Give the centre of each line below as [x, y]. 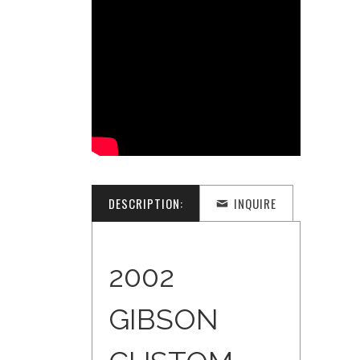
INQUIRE [255, 204]
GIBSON [164, 319]
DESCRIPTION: [146, 204]
